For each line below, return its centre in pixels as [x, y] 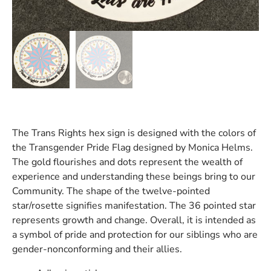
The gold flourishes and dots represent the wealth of [127, 162]
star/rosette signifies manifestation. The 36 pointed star [134, 205]
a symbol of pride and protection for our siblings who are [135, 234]
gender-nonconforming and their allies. [97, 249]
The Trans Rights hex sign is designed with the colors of [134, 133]
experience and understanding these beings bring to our [134, 176]
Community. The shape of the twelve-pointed [111, 191]
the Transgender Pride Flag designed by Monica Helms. [132, 147]
